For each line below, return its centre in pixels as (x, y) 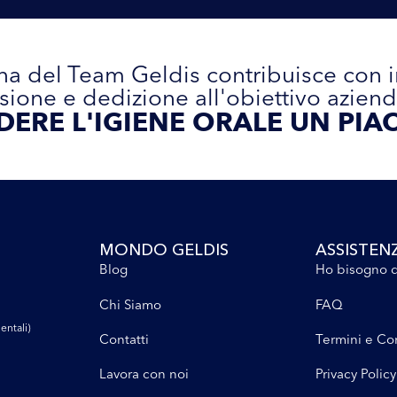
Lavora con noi (144, 374)
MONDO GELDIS (163, 250)
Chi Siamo (130, 304)
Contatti (124, 339)
